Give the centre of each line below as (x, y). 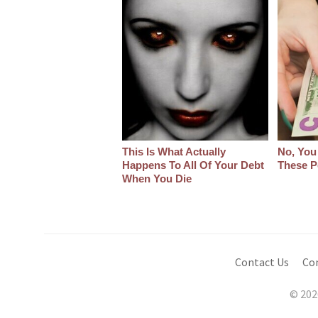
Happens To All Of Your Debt (193, 165)
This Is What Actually (174, 152)
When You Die (157, 179)
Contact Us (262, 262)
